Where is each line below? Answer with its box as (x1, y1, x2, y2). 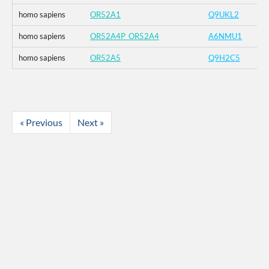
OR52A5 (90, 53, 121, 63)
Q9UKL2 (208, 10, 239, 20)
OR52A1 (90, 10, 121, 20)
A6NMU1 (208, 31, 242, 41)
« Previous (20, 116, 62, 128)
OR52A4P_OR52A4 (90, 31, 159, 41)
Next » (77, 116, 104, 128)
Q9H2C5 (208, 53, 240, 63)
